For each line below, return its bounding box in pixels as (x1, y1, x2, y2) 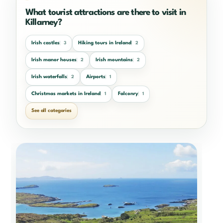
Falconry (118, 91, 138, 97)
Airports (86, 74, 106, 80)
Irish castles (31, 40, 60, 46)
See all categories (31, 108, 72, 113)
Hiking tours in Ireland (78, 40, 131, 46)
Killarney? (25, 18, 62, 27)
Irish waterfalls (31, 74, 67, 80)
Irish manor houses (31, 57, 77, 63)
